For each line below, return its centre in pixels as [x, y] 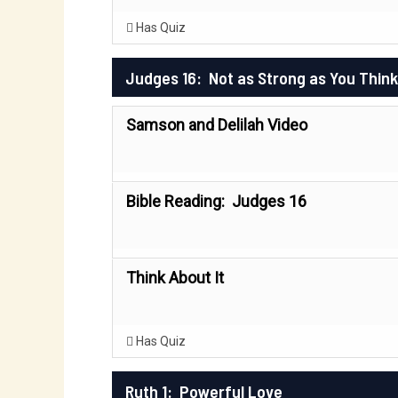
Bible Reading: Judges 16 [216, 201]
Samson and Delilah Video [217, 125]
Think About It [175, 278]
